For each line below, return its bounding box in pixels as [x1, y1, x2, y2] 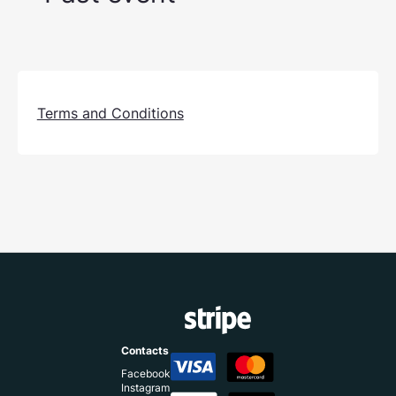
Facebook [121, 367, 171, 380]
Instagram [121, 381, 170, 394]
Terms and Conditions [36, 104, 184, 123]
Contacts [121, 344, 169, 357]
